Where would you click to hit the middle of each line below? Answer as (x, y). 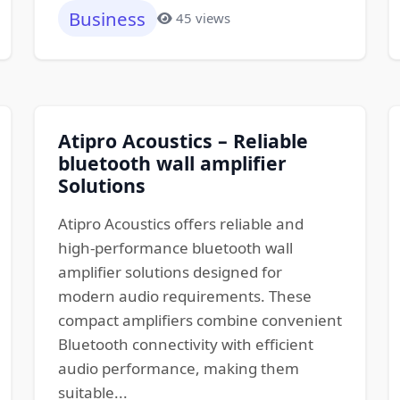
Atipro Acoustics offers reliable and (180, 223)
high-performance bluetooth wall (175, 247)
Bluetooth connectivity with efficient (185, 344)
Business (108, 18)
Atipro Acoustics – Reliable (183, 140)
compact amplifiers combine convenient (200, 320)
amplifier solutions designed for (170, 271)
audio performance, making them (178, 368)
